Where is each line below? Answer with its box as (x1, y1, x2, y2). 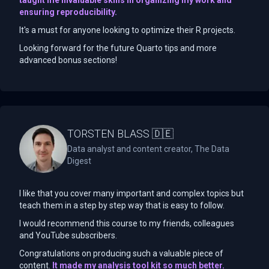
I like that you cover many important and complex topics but (19, 188, 244, 198)
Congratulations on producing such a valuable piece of (19, 248, 223, 258)
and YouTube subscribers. (19, 230, 117, 240)
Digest (67, 156, 91, 166)
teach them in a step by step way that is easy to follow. (19, 200, 225, 210)
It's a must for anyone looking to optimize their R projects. (19, 25, 235, 35)
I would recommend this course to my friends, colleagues (19, 218, 234, 228)
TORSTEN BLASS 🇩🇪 (67, 127, 174, 140)
